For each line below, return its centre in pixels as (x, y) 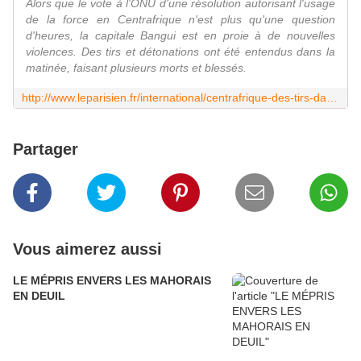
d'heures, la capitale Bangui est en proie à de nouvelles (180, 36)
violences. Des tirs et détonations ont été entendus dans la (180, 52)
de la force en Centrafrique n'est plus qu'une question (180, 20)
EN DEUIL (39, 296)
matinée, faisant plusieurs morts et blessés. (136, 68)
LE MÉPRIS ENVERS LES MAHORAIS (112, 281)
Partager (46, 149)
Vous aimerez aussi (87, 249)
